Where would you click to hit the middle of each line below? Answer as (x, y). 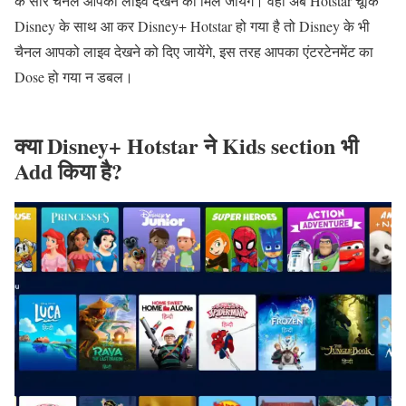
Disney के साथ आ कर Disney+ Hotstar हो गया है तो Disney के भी (192, 26)
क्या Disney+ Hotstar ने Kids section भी (186, 146)
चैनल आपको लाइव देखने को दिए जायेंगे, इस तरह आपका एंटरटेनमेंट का (194, 52)
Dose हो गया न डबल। (74, 77)
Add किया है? (68, 171)
